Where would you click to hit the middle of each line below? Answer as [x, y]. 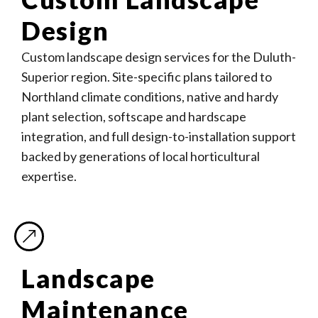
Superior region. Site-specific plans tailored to [147, 77]
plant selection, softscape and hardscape [134, 116]
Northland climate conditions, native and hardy [150, 97]
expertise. [49, 176]
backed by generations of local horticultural [141, 156]
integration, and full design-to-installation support [159, 136]
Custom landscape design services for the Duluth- [159, 57]
